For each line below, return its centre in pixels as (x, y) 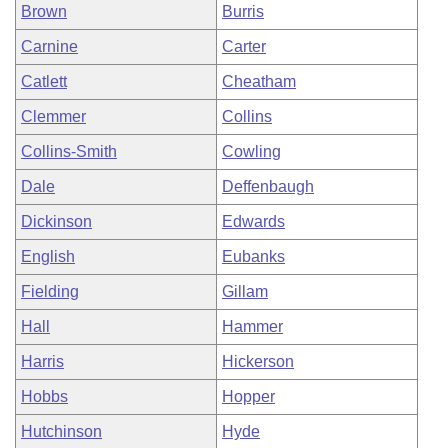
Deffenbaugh (268, 186)
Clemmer (53, 116)
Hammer (252, 326)
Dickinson (56, 221)
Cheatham (259, 81)
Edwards (253, 221)
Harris (42, 361)
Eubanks (253, 256)
